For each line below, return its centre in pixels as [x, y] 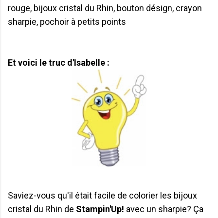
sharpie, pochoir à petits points [67, 21]
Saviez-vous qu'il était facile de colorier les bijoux [102, 196]
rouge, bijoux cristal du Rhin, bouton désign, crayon [105, 8]
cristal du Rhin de [42, 209]
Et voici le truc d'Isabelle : [59, 62]
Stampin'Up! [101, 209]
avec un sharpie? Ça [165, 209]
